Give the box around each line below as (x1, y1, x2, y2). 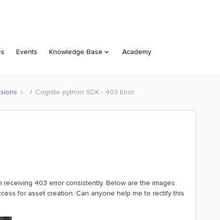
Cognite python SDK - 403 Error (35, 87, 134, 96)
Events (16, 48, 37, 56)
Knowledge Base (49, 48, 103, 56)
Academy (122, 48, 151, 56)
